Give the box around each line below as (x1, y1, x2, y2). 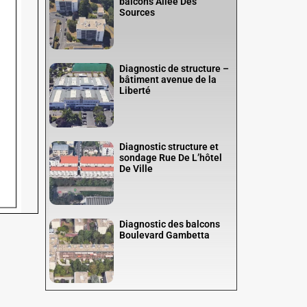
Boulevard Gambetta (119, 230, 210, 241)
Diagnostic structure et (119, 140, 219, 152)
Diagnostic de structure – (119, 62, 229, 74)
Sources (119, 7, 155, 18)
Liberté (119, 84, 151, 96)
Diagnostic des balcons (119, 219, 220, 230)
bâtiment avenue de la (119, 73, 217, 85)
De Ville (119, 162, 153, 174)
